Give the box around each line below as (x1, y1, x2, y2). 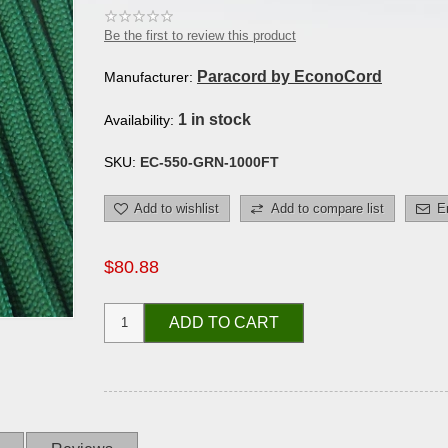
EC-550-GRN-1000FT (140, 153, 279, 170)
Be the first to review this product (104, 27, 296, 43)
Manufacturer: (104, 68, 193, 85)
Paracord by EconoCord (197, 67, 382, 85)
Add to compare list (271, 200, 384, 216)
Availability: (104, 111, 174, 128)
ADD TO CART (169, 313, 279, 331)
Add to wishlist (134, 200, 219, 216)
